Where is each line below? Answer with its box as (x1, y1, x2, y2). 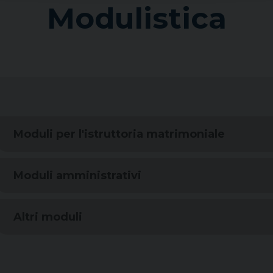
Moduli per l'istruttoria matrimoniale (13, 127, 225, 141)
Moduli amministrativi (13, 169, 141, 183)
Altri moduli (13, 210, 82, 224)
